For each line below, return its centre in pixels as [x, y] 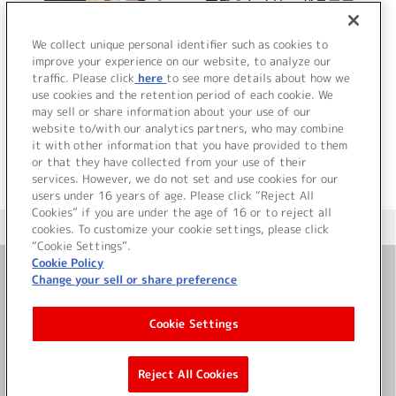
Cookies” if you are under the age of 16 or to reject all [182, 212]
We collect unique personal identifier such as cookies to [180, 44]
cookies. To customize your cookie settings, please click [181, 229]
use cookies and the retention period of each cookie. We [183, 95]
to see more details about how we [259, 78]
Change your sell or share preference [135, 279]
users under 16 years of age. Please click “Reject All [173, 195]
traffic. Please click [84, 78]
